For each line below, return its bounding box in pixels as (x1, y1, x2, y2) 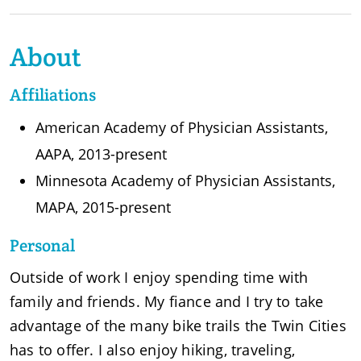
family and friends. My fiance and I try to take (10, 291, 324, 311)
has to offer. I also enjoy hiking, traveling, (10, 339, 296, 359)
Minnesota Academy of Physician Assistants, (35, 170, 335, 190)
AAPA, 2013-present (35, 143, 167, 164)
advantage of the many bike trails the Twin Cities (10, 315, 346, 335)
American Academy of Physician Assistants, (35, 117, 328, 137)
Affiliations (10, 83, 96, 106)
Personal (10, 234, 75, 256)
